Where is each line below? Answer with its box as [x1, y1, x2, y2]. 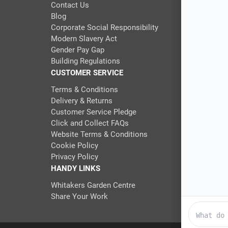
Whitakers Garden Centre [50, 181, 135, 190]
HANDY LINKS [50, 164, 100, 174]
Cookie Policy [50, 141, 98, 151]
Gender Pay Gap [50, 45, 104, 55]
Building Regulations [50, 56, 120, 66]
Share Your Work [50, 192, 108, 202]
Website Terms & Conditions [50, 130, 148, 139]
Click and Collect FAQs [50, 119, 129, 128]
